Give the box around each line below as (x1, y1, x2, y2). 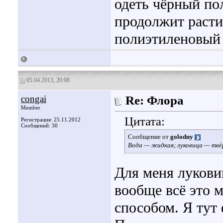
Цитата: (124, 114, 165, 128)
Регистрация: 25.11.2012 (21, 116, 81, 122)
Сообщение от (128, 133, 170, 141)
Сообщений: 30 (21, 122, 58, 128)
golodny (170, 133, 193, 141)
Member (21, 105, 40, 111)
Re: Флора (125, 94, 184, 107)
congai (21, 94, 46, 104)
